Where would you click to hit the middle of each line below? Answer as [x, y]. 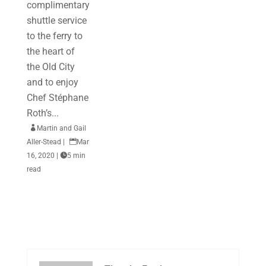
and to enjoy [52, 82]
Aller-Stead [44, 142]
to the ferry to [54, 36]
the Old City [50, 67]
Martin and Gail [61, 128]
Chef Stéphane [57, 98]
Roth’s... [42, 113]
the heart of [50, 51]
